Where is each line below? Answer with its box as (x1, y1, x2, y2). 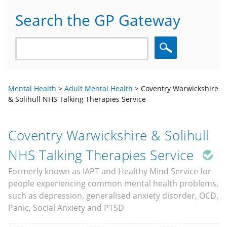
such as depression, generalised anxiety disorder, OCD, (8, 190, 218, 201)
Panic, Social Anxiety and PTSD (8, 202, 124, 213)
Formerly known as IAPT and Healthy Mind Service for (8, 165, 211, 177)
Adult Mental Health (64, 83, 133, 93)
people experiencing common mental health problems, (8, 177, 218, 189)
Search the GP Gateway (15, 9, 180, 30)
